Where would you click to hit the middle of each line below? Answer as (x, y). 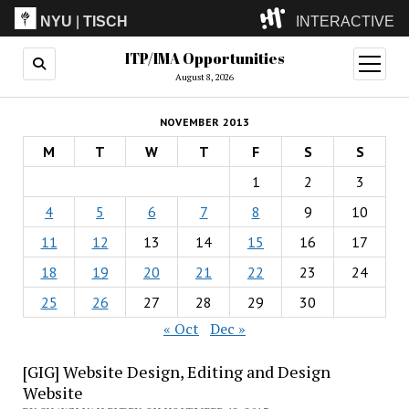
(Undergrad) (218, 87)
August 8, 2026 (204, 77)
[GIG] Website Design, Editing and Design (176, 372)
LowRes (204, 116)
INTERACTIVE (345, 21)
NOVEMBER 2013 (204, 122)
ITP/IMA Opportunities (204, 58)
